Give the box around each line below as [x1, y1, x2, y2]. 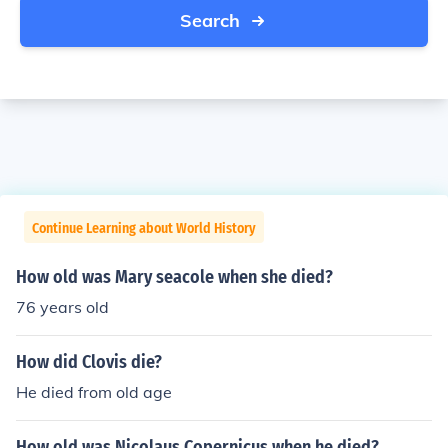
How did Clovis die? [16, 351, 162, 373]
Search [180, 9, 240, 32]
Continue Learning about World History [32, 220, 256, 237]
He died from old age [16, 382, 172, 402]
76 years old [16, 297, 109, 317]
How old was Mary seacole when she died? [16, 266, 333, 288]
